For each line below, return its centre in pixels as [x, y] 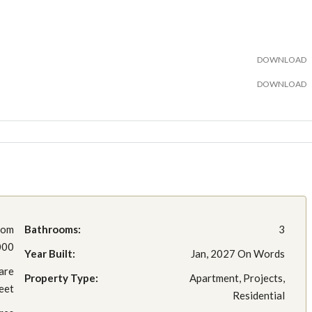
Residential [259, 295]
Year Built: [50, 253]
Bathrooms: [53, 229]
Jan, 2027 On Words [238, 253]
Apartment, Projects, [237, 278]
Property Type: [61, 278]
